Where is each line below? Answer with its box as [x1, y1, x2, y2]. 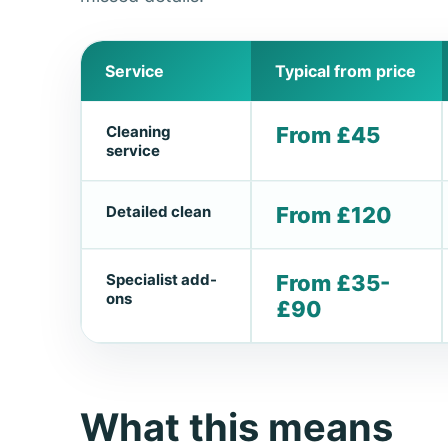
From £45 [276, 121, 380, 148]
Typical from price [275, 60, 416, 81]
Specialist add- [106, 269, 217, 289]
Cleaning [106, 121, 171, 141]
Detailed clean [106, 201, 211, 221]
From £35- [276, 269, 390, 296]
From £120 [276, 201, 392, 228]
